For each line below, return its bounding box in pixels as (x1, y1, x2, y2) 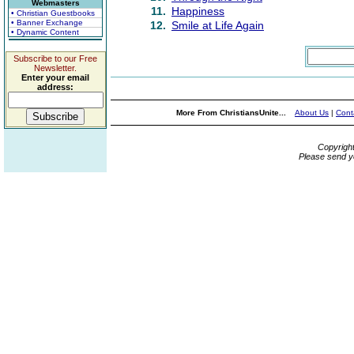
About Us (295, 108, 329, 117)
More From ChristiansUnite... (176, 108, 288, 117)
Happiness (171, 5, 224, 17)
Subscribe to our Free (13, 54, 97, 63)
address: (37, 82, 73, 92)
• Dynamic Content (11, 28, 79, 36)
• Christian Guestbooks (11, 9, 95, 17)
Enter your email (21, 73, 89, 82)
